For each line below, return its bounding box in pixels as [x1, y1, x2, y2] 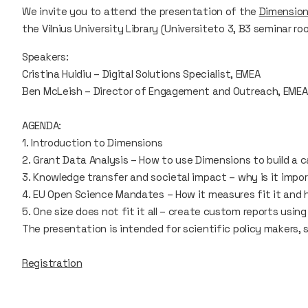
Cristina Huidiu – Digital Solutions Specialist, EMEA [22, 67, 261, 80]
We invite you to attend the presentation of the [22, 5, 259, 18]
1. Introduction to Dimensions [22, 136, 163, 149]
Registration [22, 256, 82, 269]
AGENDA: [22, 119, 61, 132]
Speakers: [22, 50, 69, 63]
